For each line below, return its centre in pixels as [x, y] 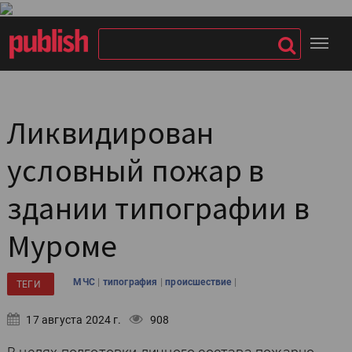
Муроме [62, 246]
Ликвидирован [111, 133]
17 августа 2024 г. [73, 320]
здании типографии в [158, 208]
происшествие [200, 282]
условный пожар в [136, 170]
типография [131, 282]
